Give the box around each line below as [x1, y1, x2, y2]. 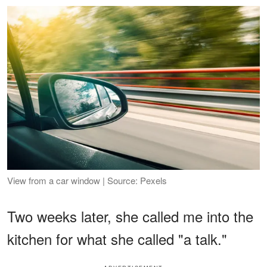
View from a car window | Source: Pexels [7, 174, 167, 187]
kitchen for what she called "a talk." [7, 228, 227, 250]
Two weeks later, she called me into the [7, 206, 253, 227]
